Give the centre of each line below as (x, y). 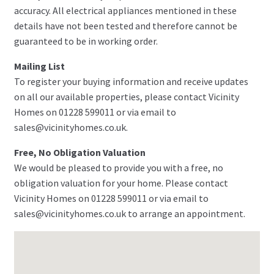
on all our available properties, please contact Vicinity (126, 97)
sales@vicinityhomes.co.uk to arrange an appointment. (129, 214)
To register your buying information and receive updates (131, 82)
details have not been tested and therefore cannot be (125, 26)
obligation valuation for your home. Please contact (121, 183)
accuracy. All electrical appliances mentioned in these (125, 11)
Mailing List (39, 66)
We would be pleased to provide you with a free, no (118, 168)
